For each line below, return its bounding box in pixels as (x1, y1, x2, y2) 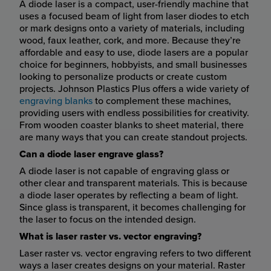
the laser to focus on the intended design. (19, 213, 196, 226)
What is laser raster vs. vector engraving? (19, 230, 201, 243)
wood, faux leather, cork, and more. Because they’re (19, 34, 241, 47)
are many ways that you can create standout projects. (19, 131, 247, 143)
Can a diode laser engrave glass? (19, 148, 163, 160)
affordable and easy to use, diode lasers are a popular (19, 46, 248, 59)
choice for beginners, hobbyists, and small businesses (19, 58, 247, 71)
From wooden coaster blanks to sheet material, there (19, 119, 244, 131)
